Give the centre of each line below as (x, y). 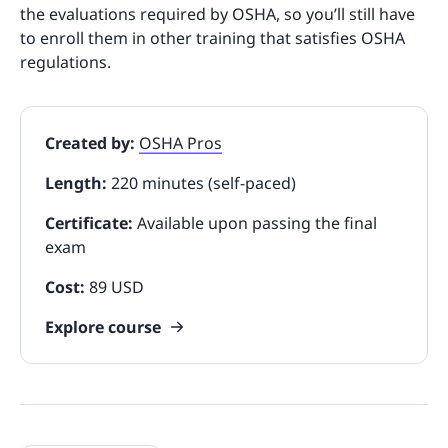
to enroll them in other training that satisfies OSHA (212, 37)
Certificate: (91, 222)
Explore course (103, 326)
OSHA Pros (180, 142)
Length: (78, 182)
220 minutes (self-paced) (203, 182)
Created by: (92, 142)
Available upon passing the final (257, 222)
